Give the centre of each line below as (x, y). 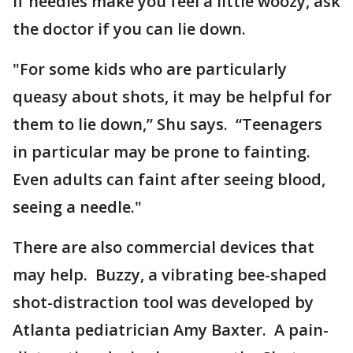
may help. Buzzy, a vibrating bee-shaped (170, 275)
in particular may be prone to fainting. (162, 152)
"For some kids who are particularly (150, 69)
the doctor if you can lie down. (129, 29)
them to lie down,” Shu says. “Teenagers (167, 124)
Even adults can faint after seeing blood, (169, 179)
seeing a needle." (77, 207)
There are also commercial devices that (163, 247)
